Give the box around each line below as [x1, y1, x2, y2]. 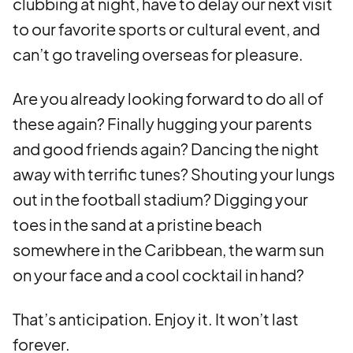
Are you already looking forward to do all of [13, 88, 324, 108]
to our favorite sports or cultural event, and [13, 19, 320, 39]
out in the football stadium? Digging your [13, 189, 308, 209]
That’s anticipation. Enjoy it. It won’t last [13, 309, 299, 329]
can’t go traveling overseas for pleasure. [13, 44, 303, 64]
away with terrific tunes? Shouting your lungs [13, 164, 335, 184]
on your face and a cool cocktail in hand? [13, 265, 304, 284]
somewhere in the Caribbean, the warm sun [13, 240, 324, 259]
